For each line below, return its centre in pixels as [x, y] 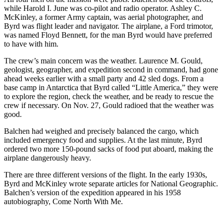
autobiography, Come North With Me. [63, 201]
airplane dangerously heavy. [48, 158]
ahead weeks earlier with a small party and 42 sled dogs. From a [104, 78]
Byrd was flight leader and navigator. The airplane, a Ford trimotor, [109, 26]
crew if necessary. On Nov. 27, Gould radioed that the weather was [109, 105]
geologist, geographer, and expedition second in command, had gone [111, 69]
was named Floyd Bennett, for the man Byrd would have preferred [108, 35]
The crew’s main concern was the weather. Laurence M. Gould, [103, 60]
